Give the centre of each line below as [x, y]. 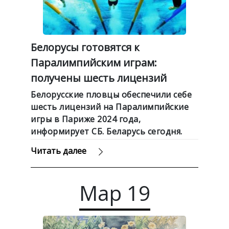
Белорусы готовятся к [85, 47]
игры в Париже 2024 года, [86, 119]
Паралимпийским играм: [94, 62]
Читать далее [59, 151]
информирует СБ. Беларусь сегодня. [107, 131]
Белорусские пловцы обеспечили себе [111, 94]
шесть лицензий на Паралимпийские [110, 107]
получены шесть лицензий [99, 78]
